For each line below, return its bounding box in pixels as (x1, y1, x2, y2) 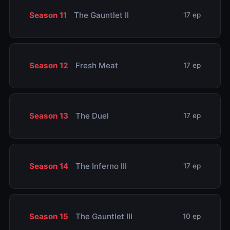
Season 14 (29, 161, 68, 171)
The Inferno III (73, 161, 127, 171)
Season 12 (29, 60, 68, 70)
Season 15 (29, 211, 68, 221)
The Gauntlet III (73, 211, 132, 221)
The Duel (73, 110, 109, 121)
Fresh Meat (73, 60, 118, 70)
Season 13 (29, 110, 68, 121)
